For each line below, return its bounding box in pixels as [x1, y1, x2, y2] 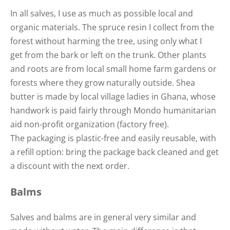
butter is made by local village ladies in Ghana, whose [10, 90, 216, 102]
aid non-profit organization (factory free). [10, 118, 169, 130]
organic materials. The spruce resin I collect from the [10, 21, 214, 33]
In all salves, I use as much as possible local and [10, 7, 193, 19]
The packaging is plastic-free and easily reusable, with [10, 132, 216, 144]
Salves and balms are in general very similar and [10, 211, 196, 223]
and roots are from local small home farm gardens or [10, 63, 217, 74]
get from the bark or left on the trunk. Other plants [10, 49, 206, 61]
